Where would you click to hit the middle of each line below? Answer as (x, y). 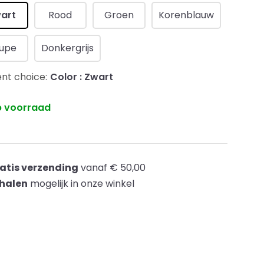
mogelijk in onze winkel (81, 184)
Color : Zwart (82, 77)
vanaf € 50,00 (112, 168)
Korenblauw (186, 15)
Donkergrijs (67, 48)
